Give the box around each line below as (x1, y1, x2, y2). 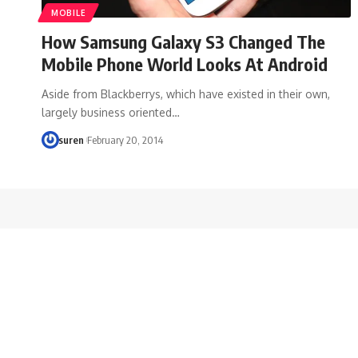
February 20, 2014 (86, 133, 163, 146)
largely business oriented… (42, 105, 180, 119)
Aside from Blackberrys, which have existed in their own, (42, 86, 330, 101)
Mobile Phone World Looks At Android (42, 52, 328, 75)
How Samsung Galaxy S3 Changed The (42, 30, 325, 53)
